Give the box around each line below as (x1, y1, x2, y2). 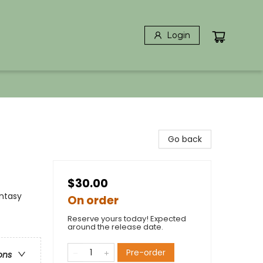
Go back (168, 133, 202, 145)
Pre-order (126, 247, 166, 258)
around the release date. (68, 221, 163, 232)
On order (68, 193, 119, 208)
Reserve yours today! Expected (68, 213, 186, 224)
